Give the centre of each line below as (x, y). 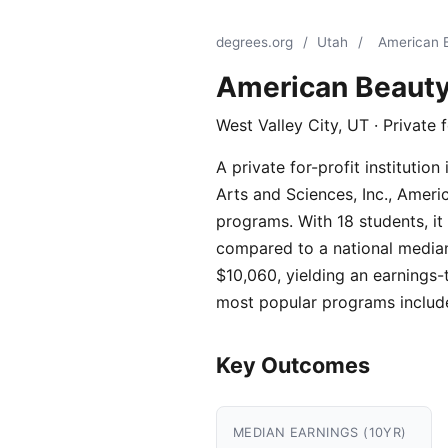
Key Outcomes (293, 365)
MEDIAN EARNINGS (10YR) (320, 432)
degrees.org (254, 42)
